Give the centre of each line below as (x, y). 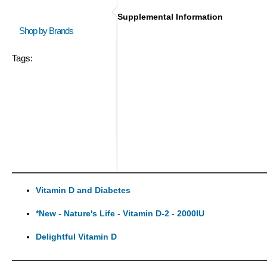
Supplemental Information (170, 17)
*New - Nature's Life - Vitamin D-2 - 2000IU (120, 213)
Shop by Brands (49, 31)
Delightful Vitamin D (76, 237)
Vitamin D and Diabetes (83, 190)
